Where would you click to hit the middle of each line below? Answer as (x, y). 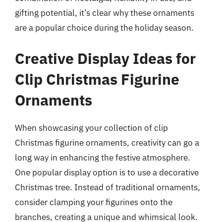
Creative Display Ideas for (105, 58)
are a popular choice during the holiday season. (104, 28)
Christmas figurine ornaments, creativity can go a (107, 142)
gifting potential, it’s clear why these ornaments (105, 13)
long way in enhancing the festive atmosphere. (103, 157)
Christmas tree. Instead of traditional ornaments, (108, 187)
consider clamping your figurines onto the (94, 202)
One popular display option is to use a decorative (107, 172)
